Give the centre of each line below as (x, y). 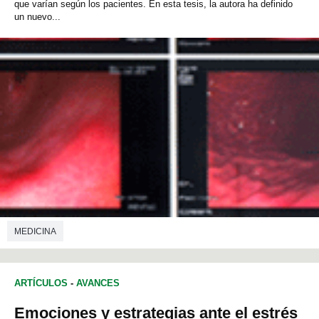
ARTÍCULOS (41, 283)
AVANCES (98, 283)
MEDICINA (35, 231)
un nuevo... (37, 17)
